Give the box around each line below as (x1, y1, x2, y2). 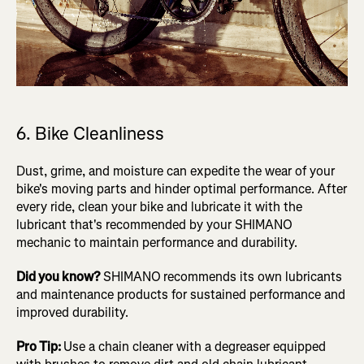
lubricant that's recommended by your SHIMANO (16, 216, 292, 234)
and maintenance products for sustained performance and (16, 286, 345, 304)
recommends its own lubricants (163, 268, 342, 286)
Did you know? (16, 268, 103, 286)
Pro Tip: (16, 338, 63, 356)
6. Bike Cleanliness (16, 122, 164, 146)
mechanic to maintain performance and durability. (16, 234, 297, 252)
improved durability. (16, 304, 128, 322)
